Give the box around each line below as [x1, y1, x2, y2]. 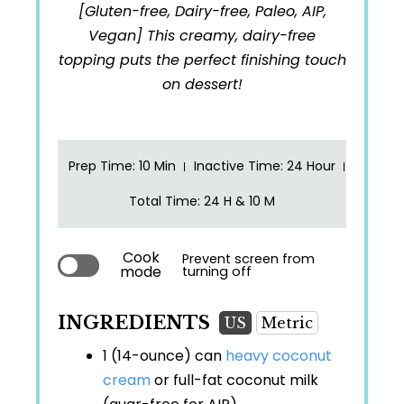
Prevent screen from [182, 250, 316, 269]
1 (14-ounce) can [103, 345, 225, 367]
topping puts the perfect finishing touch [58, 50, 346, 71]
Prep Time [69, 157, 133, 176]
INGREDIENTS [58, 312, 210, 335]
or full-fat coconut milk [151, 370, 318, 391]
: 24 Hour [280, 157, 335, 176]
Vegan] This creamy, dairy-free [88, 25, 316, 47]
